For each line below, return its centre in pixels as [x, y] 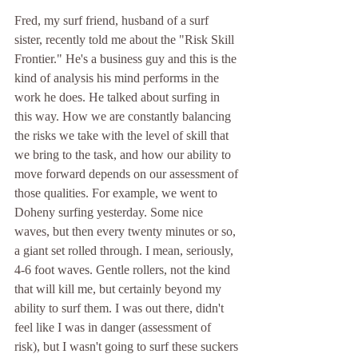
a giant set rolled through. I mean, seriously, [125, 250]
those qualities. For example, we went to [117, 193]
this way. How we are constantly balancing [124, 116]
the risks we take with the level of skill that [123, 135]
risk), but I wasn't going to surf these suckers [128, 346]
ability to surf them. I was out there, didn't [121, 308]
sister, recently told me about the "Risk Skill [126, 39]
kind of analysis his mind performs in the [118, 78]
